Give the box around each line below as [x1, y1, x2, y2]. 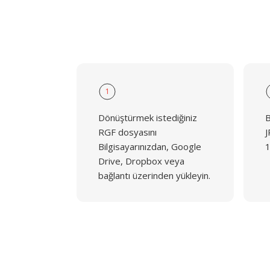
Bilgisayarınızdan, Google [98, 140, 201, 152]
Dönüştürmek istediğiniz [98, 111, 197, 124]
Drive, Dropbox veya [98, 155, 184, 167]
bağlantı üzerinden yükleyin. [98, 169, 210, 181]
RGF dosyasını [98, 126, 157, 138]
